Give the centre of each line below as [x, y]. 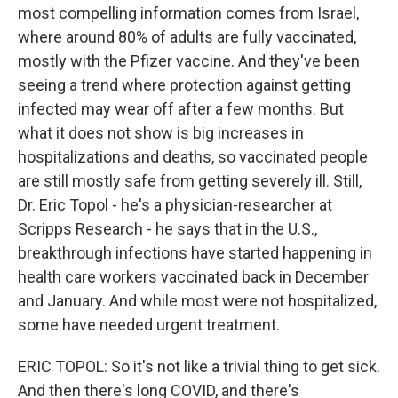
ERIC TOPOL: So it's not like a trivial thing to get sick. [199, 366]
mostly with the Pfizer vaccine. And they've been [189, 61]
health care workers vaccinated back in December [193, 277]
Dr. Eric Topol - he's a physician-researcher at [175, 205]
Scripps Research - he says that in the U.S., [167, 229]
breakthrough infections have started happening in [195, 253]
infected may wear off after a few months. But [181, 109]
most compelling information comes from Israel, [188, 13]
